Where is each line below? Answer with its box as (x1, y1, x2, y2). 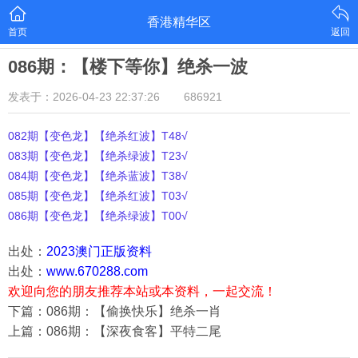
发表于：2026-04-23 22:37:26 (8, 90, 160, 103)
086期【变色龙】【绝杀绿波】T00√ (8, 209, 188, 222)
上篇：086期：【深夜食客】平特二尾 (8, 324, 221, 338)
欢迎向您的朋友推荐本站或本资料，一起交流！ (8, 284, 276, 298)
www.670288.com (46, 265, 148, 278)
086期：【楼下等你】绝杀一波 (8, 57, 248, 77)
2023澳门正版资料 (46, 245, 152, 258)
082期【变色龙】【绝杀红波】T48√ (8, 129, 188, 142)
